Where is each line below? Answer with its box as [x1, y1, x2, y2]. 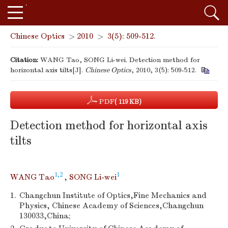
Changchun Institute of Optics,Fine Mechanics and [19, 191, 207, 200]
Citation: [10, 55, 38, 64]
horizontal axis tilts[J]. [10, 66, 85, 74]
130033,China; [19, 211, 71, 220]
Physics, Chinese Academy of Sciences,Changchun [19, 201, 204, 210]
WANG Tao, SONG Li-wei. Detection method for [40, 55, 200, 64]
